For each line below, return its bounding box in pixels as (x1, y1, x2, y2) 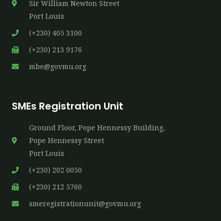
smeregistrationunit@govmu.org (29, 198, 141, 208)
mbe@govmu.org (29, 61, 86, 71)
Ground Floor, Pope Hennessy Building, (29, 122, 165, 132)
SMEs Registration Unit (12, 99, 123, 113)
